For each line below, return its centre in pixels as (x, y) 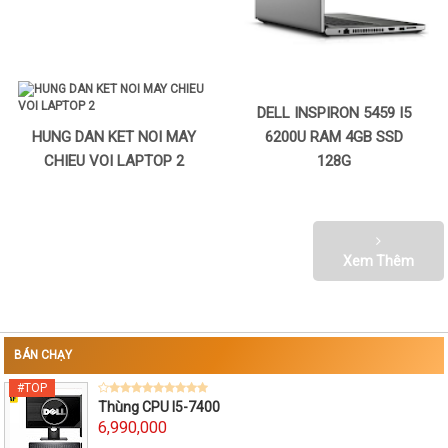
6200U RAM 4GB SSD (333, 137)
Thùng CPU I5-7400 (159, 407)
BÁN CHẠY (43, 354)
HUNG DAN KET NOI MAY (114, 137)
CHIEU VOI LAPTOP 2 (114, 161)
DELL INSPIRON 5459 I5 (333, 113)
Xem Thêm (378, 261)
